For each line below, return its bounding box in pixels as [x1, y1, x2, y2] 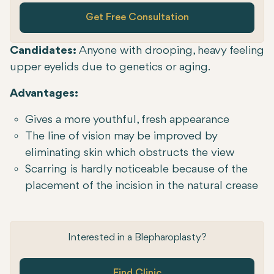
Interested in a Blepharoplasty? [67, 232, 207, 243]
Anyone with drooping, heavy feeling [79, 45, 264, 57]
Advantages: [10, 87, 78, 100]
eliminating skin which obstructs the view [25, 147, 235, 160]
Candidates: [10, 45, 79, 57]
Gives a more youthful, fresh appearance [25, 114, 229, 127]
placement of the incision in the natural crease [25, 180, 258, 193]
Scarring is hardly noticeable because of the [25, 163, 248, 176]
